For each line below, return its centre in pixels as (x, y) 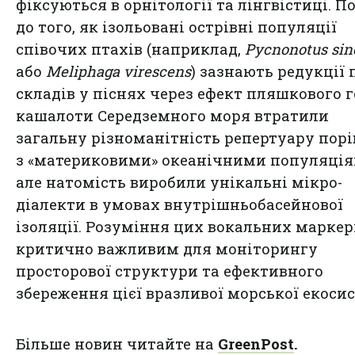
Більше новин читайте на (117, 344)
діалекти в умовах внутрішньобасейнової (179, 204)
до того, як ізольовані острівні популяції (176, 27)
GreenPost (256, 344)
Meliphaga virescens (118, 71)
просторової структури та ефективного (170, 271)
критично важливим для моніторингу (167, 248)
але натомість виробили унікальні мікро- (179, 182)
